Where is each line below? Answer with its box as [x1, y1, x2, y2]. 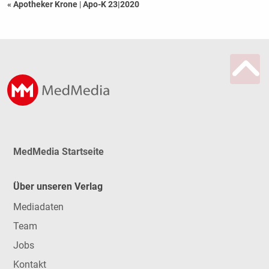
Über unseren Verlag [13, 181, 103, 193]
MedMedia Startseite [13, 145, 104, 157]
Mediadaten [13, 201, 64, 213]
